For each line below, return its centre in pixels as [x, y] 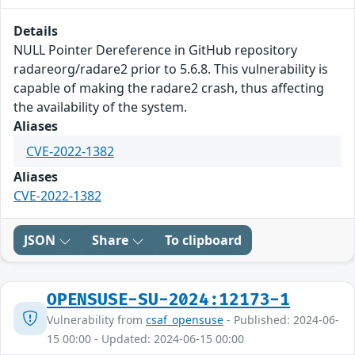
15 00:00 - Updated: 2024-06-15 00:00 [145, 339]
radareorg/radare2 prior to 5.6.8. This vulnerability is [171, 69]
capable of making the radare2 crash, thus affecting [169, 88]
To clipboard [203, 240]
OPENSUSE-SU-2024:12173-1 [169, 300]
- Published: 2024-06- [281, 320]
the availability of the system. [100, 107]
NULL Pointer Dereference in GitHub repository [155, 50]
